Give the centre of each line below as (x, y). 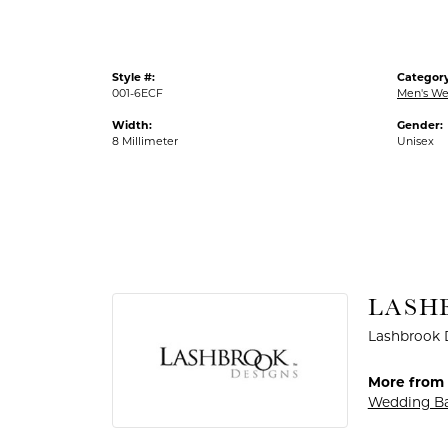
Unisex (415, 141)
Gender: (420, 125)
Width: (132, 125)
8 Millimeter (145, 141)
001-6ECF (137, 93)
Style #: (133, 77)
